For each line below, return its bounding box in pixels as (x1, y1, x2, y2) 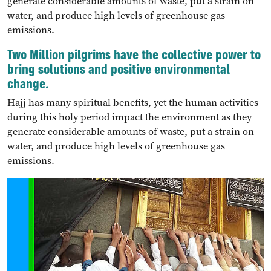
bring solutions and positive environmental (7, 59, 230, 78)
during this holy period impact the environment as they (7, 110, 252, 124)
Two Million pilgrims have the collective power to (7, 45, 261, 64)
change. (7, 74, 48, 93)
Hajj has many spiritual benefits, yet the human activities (7, 96, 258, 109)
